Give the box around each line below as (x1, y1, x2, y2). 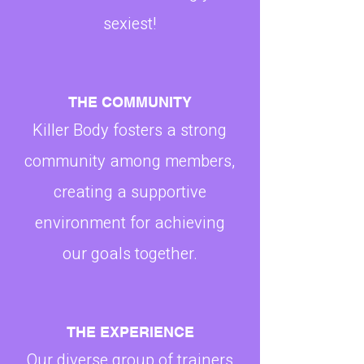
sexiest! (102, 11, 157, 36)
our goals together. (62, 241, 197, 266)
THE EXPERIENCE (66, 323, 194, 340)
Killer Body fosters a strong (32, 118, 227, 142)
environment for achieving (34, 210, 225, 235)
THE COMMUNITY (68, 93, 192, 110)
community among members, (24, 149, 235, 173)
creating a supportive (53, 180, 206, 204)
